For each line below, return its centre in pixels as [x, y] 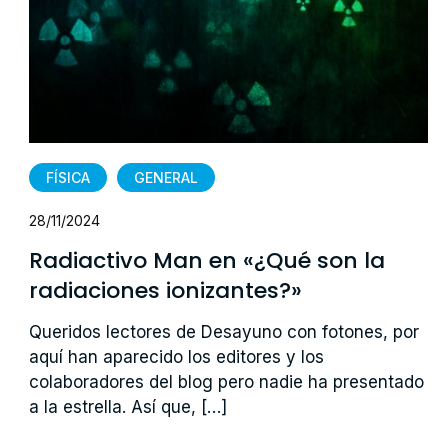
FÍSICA [68, 177]
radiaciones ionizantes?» [166, 290]
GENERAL [166, 177]
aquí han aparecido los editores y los [177, 356]
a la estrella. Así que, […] [128, 406]
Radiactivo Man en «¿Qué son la [207, 260]
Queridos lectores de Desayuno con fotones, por [224, 331]
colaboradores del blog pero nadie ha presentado [227, 381]
